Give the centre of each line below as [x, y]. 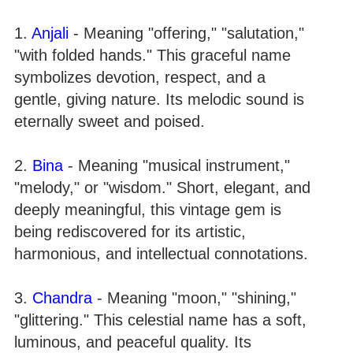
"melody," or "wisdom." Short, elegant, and [162, 188]
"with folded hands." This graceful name [152, 55]
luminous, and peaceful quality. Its [133, 342]
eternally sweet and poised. [110, 121]
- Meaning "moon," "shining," [194, 298]
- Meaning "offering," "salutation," [186, 33]
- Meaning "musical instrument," [176, 165]
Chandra [62, 298]
